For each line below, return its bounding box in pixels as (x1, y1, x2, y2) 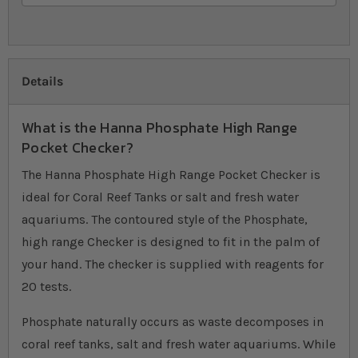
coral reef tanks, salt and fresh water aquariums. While (22, 336, 336, 352)
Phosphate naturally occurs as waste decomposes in (22, 314, 324, 330)
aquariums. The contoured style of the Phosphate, (22, 212, 308, 228)
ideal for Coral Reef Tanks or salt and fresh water (22, 189, 299, 205)
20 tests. (22, 279, 71, 295)
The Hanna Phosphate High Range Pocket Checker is (22, 167, 320, 183)
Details (22, 74, 63, 89)
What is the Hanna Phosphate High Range (22, 117, 298, 139)
